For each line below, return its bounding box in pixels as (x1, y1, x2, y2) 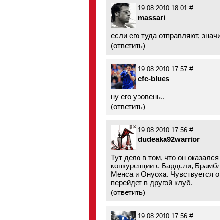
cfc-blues (138, 74, 169, 82)
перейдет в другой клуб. (111, 178, 192, 187)
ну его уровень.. (111, 92, 165, 101)
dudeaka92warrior (138, 135, 200, 143)
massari (138, 13, 165, 22)
